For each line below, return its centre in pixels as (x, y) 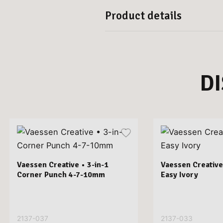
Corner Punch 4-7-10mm (61, 174)
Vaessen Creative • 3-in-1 (62, 165)
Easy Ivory (179, 174)
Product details (144, 16)
